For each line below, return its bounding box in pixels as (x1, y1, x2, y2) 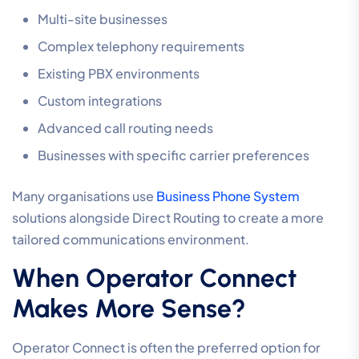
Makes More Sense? (12, 293, 246, 325)
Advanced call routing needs (38, 119, 213, 137)
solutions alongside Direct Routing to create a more (12, 209, 324, 227)
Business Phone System (154, 188, 300, 205)
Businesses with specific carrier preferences (38, 147, 309, 164)
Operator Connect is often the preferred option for (12, 339, 321, 357)
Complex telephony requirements (38, 38, 244, 55)
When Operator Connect (12, 263, 296, 294)
